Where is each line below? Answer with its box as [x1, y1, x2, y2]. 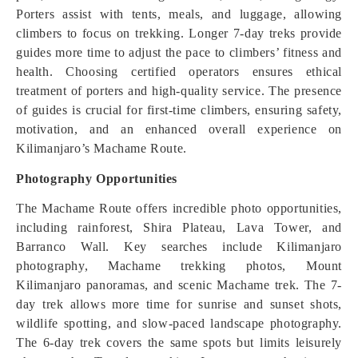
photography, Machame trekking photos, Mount [16, 259, 342, 272]
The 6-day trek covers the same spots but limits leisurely [16, 336, 342, 349]
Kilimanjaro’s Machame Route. [16, 141, 187, 155]
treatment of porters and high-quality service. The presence [16, 84, 342, 97]
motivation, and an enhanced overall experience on [16, 122, 342, 136]
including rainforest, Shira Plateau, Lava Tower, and [16, 221, 342, 234]
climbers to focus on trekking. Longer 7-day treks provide [16, 26, 342, 40]
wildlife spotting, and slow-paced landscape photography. [16, 316, 342, 330]
